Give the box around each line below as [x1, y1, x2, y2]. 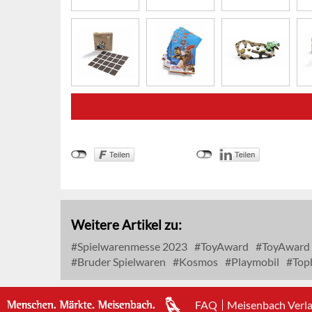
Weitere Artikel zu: [71, 216, 182, 233]
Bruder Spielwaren [75, 254, 166, 268]
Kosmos [177, 254, 218, 268]
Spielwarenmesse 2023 [75, 239, 187, 253]
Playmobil [229, 254, 279, 268]
